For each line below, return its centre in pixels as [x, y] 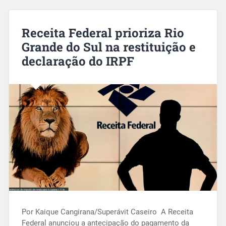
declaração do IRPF [78, 61]
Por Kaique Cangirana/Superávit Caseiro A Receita [107, 212]
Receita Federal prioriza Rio [103, 33]
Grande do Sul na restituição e [108, 47]
